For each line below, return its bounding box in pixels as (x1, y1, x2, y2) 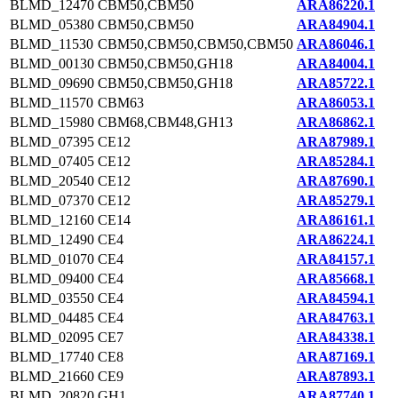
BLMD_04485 (10, 310, 94, 325)
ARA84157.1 (297, 251, 375, 267)
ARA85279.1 (297, 193, 375, 208)
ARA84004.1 (297, 56, 375, 71)
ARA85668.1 (297, 271, 375, 286)
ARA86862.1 (297, 115, 375, 130)
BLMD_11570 (10, 95, 93, 110)
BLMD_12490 (10, 232, 94, 247)
